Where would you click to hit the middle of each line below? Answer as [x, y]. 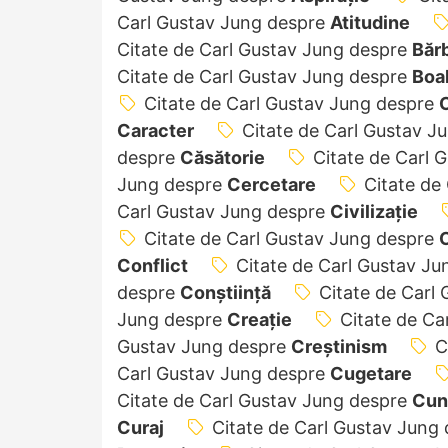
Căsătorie [222, 157]
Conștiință [225, 292]
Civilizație [374, 211]
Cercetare [271, 184]
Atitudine [370, 22]
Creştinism [339, 346]
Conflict [152, 265]
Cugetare [371, 373]
